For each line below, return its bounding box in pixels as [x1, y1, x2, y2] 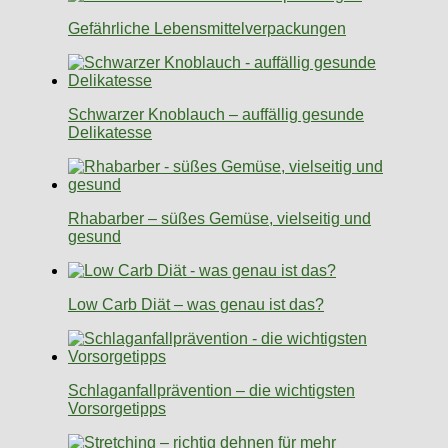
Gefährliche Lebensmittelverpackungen [68, 20, 346, 38]
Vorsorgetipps [68, 400, 166, 418]
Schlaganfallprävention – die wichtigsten [68, 382, 355, 400]
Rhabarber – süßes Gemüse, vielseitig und [68, 210, 371, 228]
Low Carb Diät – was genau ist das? [68, 296, 324, 314]
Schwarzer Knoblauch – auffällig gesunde [68, 106, 364, 124]
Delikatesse [68, 124, 152, 142]
